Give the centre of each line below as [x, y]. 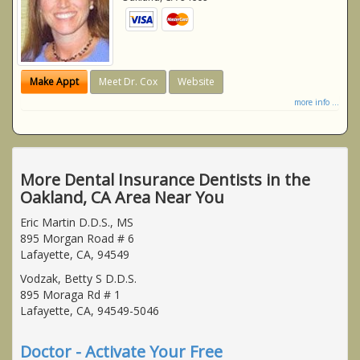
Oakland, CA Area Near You [122, 197]
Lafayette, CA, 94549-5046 [90, 310]
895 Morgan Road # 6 [77, 238]
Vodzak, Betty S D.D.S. [78, 278]
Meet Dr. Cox [128, 81]
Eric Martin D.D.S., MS [77, 222]
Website [196, 81]
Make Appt [54, 81]
